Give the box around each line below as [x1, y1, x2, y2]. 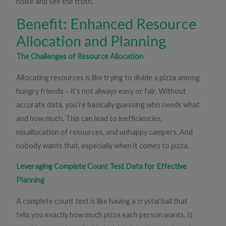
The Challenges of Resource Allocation [16, 52, 144, 61]
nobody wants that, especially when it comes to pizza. [16, 141, 190, 150]
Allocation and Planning [16, 32, 166, 50]
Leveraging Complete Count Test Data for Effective [16, 162, 187, 171]
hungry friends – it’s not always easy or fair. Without [16, 86, 187, 95]
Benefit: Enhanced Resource [16, 15, 197, 33]
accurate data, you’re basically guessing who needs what [16, 100, 200, 109]
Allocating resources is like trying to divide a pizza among [16, 73, 200, 82]
